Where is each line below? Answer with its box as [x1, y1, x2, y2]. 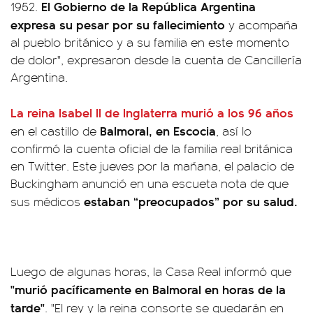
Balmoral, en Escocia [96, 122, 216, 139]
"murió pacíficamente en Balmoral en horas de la [10, 280, 286, 298]
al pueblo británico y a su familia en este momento [10, 34, 289, 50]
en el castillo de [10, 122, 96, 139]
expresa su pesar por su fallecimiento [10, 15, 225, 33]
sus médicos [10, 193, 84, 210]
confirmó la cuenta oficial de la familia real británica [10, 140, 293, 156]
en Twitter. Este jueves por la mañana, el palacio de [10, 157, 294, 174]
